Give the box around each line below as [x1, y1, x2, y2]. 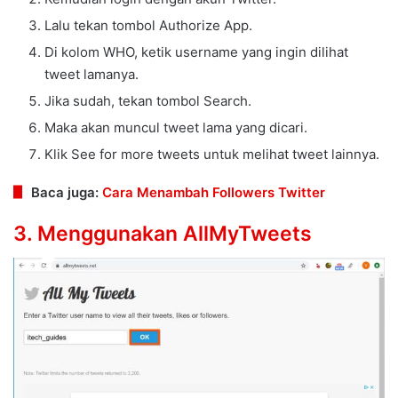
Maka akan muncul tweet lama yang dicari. [44, 118, 307, 136]
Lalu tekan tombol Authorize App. [44, 16, 252, 34]
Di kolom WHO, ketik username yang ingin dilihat [44, 43, 348, 60]
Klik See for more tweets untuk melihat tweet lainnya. [44, 145, 379, 163]
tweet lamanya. [44, 65, 139, 83]
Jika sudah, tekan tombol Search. [44, 92, 251, 109]
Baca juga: [31, 183, 102, 201]
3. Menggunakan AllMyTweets [13, 220, 312, 246]
